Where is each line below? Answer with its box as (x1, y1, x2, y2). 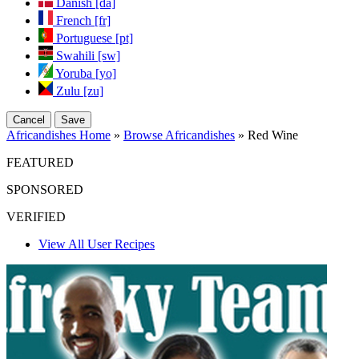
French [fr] (56, 14, 111, 27)
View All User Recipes (38, 237, 155, 251)
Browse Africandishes (123, 128, 235, 142)
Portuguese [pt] (56, 31, 133, 45)
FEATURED (6, 155, 74, 169)
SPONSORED (6, 183, 83, 196)
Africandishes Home (6, 128, 111, 142)
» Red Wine (235, 128, 298, 142)
